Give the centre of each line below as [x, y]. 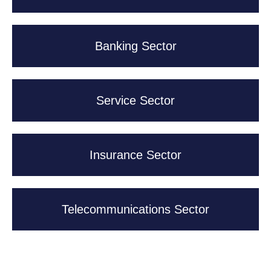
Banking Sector [135, 46]
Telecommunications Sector [135, 209]
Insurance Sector [135, 155]
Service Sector [135, 100]
